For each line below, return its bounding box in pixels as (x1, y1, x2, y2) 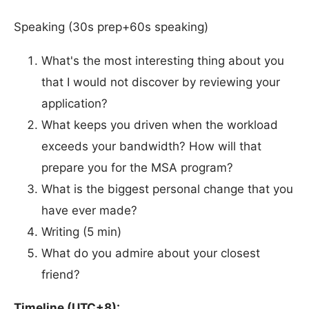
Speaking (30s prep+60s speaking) (14, 20, 208, 34)
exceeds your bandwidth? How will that (41, 139, 261, 154)
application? (41, 97, 108, 111)
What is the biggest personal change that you (41, 182, 293, 197)
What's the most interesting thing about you (41, 54, 284, 68)
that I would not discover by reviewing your (41, 75, 280, 90)
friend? (41, 268, 80, 282)
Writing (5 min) (41, 225, 121, 239)
